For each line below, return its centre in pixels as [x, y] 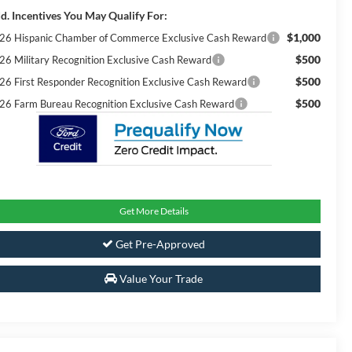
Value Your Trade [160, 279]
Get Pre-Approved [159, 244]
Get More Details [154, 211]
